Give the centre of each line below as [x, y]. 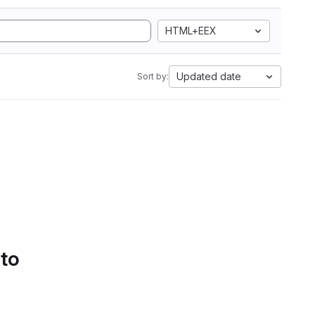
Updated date [209, 76]
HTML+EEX [191, 31]
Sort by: [153, 76]
